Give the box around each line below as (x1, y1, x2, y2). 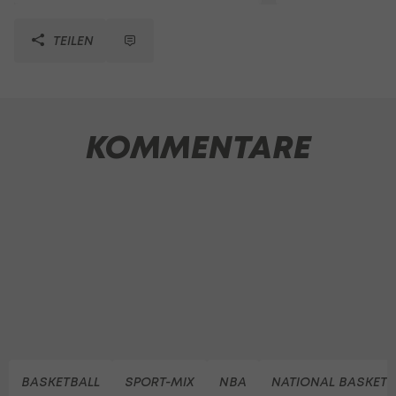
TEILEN (49, 32, 94, 48)
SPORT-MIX (125, 373, 194, 389)
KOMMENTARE (85, 126, 311, 168)
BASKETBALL (21, 373, 100, 389)
